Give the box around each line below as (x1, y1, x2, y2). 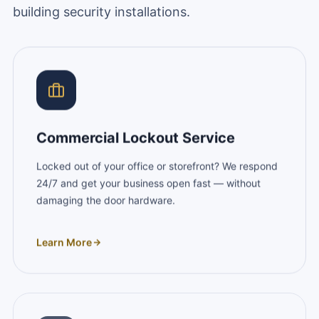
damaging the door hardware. (36, 193, 175, 205)
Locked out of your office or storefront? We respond (36, 159, 278, 171)
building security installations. (12, 4, 190, 19)
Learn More (36, 235, 92, 247)
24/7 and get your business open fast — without (36, 176, 261, 188)
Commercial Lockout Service (36, 128, 235, 145)
